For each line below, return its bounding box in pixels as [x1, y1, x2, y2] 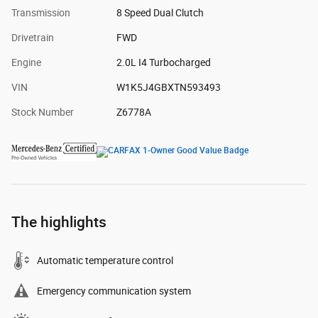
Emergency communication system [37, 285, 191, 297]
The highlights [11, 212, 106, 231]
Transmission [11, 6, 70, 18]
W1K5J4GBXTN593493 [116, 81, 221, 93]
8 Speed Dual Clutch [116, 6, 204, 18]
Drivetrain [11, 31, 54, 43]
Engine [11, 56, 41, 68]
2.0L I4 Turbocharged [116, 56, 211, 68]
